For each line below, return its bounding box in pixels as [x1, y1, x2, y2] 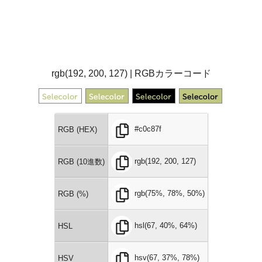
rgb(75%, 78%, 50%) [134, 189, 205, 198]
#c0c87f [134, 125, 161, 134]
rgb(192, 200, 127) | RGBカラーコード [51, 68, 211, 78]
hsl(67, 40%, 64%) [134, 221, 197, 230]
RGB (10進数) [57, 157, 105, 166]
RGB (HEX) [57, 125, 97, 134]
